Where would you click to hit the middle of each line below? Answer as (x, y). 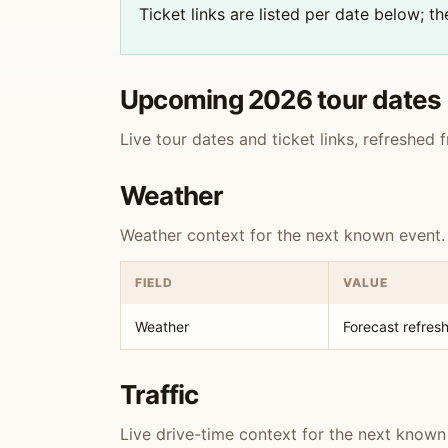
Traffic (159, 394)
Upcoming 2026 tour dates (281, 99)
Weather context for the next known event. (282, 235)
